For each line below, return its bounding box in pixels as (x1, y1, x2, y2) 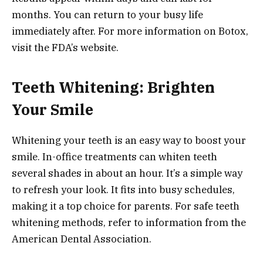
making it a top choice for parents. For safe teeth (12, 199, 240, 213)
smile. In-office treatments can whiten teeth (12, 150, 217, 163)
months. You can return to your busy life (12, 8, 203, 22)
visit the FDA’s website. (12, 41, 119, 55)
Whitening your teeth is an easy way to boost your (12, 133, 246, 147)
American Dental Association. (12, 232, 151, 245)
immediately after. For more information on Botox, (12, 25, 248, 38)
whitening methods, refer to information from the (12, 215, 246, 229)
